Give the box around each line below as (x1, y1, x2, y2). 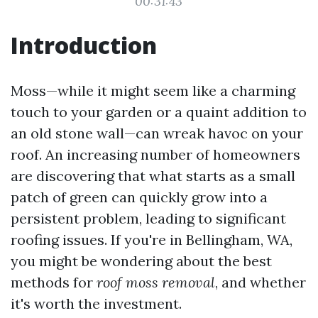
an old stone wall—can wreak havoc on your (11, 124, 303, 142)
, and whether (215, 273, 306, 291)
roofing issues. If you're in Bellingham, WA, (11, 231, 292, 248)
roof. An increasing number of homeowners (11, 146, 300, 163)
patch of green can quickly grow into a (11, 188, 268, 206)
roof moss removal (97, 273, 215, 291)
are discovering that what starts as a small (11, 167, 295, 185)
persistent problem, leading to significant (11, 209, 286, 227)
